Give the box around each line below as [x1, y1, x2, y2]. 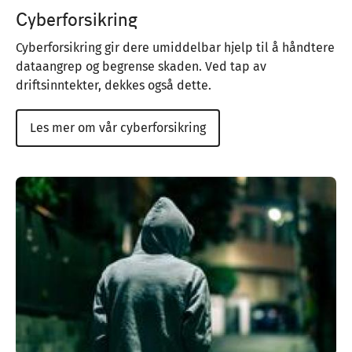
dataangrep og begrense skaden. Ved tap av [16, 59, 266, 75]
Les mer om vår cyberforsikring [30, 120, 206, 136]
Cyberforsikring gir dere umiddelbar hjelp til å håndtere [16, 40, 335, 56]
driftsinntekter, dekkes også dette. [16, 78, 214, 93]
